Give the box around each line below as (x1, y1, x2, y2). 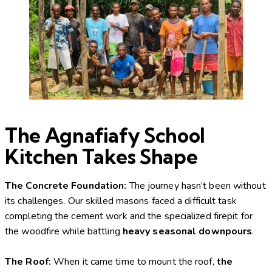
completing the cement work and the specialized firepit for (5, 209, 253, 223)
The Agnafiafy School (5, 123, 205, 148)
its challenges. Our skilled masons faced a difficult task (5, 194, 237, 208)
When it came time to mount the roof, (50, 254, 217, 268)
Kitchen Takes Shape (5, 144, 198, 169)
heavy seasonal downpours (122, 224, 253, 238)
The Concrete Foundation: (5, 178, 127, 192)
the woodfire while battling (5, 224, 123, 238)
